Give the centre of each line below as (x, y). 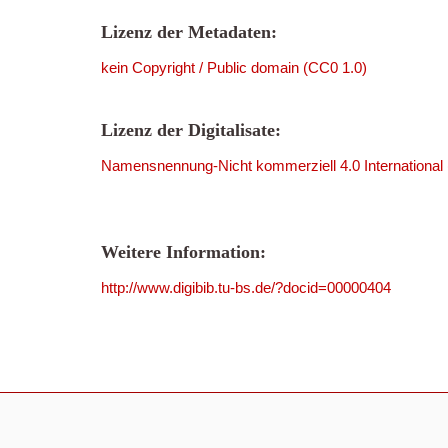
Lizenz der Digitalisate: (191, 130)
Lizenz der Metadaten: (189, 32)
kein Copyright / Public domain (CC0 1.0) (234, 67)
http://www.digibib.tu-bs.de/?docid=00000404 (246, 287)
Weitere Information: (183, 252)
